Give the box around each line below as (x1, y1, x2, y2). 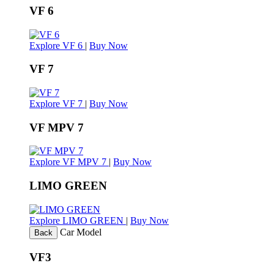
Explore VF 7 (29, 98, 85, 109)
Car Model (60, 226, 102, 237)
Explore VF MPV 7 (29, 157, 109, 168)
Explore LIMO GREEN (29, 215, 126, 226)
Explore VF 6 (29, 40, 85, 51)
